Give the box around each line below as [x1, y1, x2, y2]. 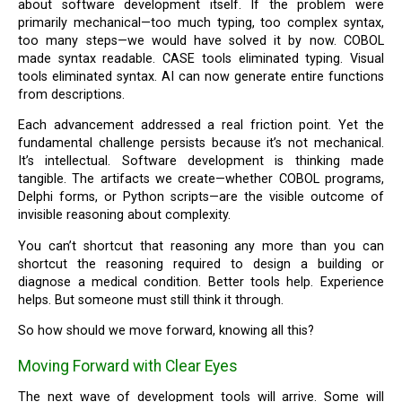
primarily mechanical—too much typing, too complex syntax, [18, 14, 384, 31]
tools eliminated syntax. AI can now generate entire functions [18, 68, 384, 84]
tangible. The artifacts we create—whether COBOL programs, [18, 171, 384, 188]
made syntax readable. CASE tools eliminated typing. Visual [18, 50, 384, 66]
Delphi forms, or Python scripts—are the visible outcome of [18, 189, 384, 205]
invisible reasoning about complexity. [18, 207, 232, 223]
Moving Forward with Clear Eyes [18, 356, 239, 375]
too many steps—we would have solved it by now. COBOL [18, 32, 384, 48]
